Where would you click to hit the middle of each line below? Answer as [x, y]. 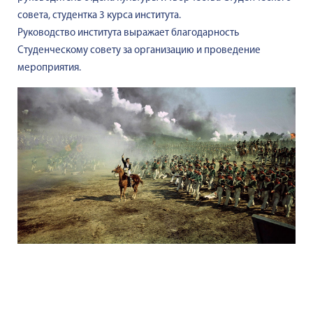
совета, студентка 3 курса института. [99, 16]
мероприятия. [49, 68]
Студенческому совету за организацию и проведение [139, 51]
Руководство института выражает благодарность [128, 33]
